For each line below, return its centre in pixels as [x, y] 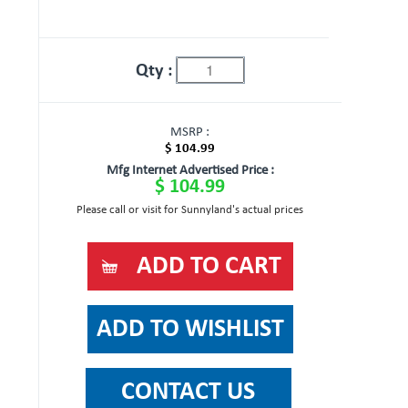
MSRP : [190, 133]
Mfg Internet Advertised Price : [190, 171]
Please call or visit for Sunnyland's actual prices [190, 210]
